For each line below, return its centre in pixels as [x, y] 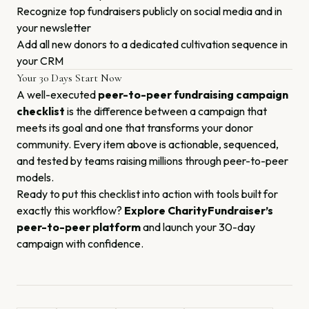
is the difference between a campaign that [166, 111]
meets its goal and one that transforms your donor [135, 128]
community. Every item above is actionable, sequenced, [148, 144]
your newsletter [54, 28]
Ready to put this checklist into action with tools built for [147, 194]
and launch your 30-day [198, 227]
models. [35, 177]
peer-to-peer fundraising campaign [193, 94]
